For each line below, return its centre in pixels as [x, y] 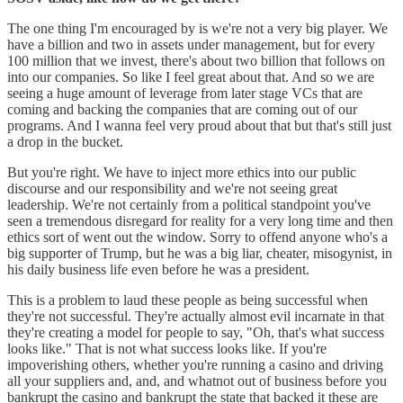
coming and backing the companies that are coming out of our [182, 109]
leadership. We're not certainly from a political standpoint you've [189, 204]
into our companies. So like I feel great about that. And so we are [191, 76]
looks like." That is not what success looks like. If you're [167, 348]
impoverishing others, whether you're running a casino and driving [195, 364]
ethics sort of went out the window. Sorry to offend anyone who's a [197, 237]
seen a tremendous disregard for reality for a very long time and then [200, 220]
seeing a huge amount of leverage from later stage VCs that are [185, 93]
